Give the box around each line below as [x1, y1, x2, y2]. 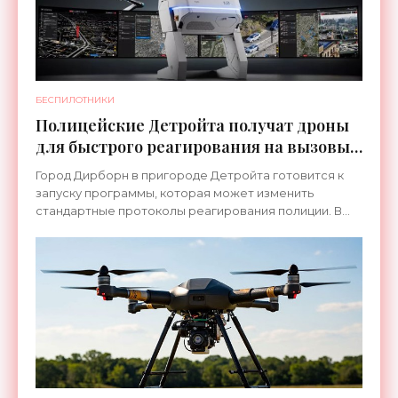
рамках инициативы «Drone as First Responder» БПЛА [36, 221, 352, 235]
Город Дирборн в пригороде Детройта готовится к [36, 168, 344, 182]
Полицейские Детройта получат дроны [36, 115, 349, 136]
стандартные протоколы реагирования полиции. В [36, 203, 342, 218]
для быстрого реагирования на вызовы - [36, 136, 361, 157]
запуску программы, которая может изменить [36, 186, 314, 200]
